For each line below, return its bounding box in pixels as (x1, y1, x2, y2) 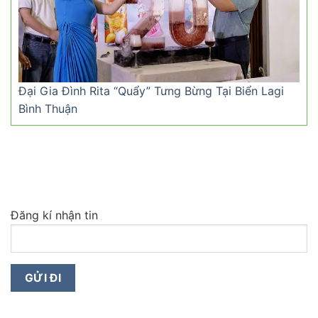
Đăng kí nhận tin (11, 207, 98, 222)
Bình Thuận (18, 102, 77, 116)
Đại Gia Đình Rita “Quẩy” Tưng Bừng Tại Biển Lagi (18, 84, 284, 99)
